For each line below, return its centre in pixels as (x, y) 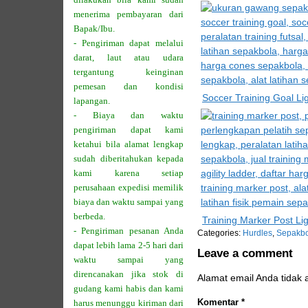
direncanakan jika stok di (129, 274)
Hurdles (257, 233)
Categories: (220, 233)
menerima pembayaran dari (129, 14)
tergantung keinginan (129, 72)
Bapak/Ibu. (94, 29)
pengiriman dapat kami (129, 130)
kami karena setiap (129, 173)
